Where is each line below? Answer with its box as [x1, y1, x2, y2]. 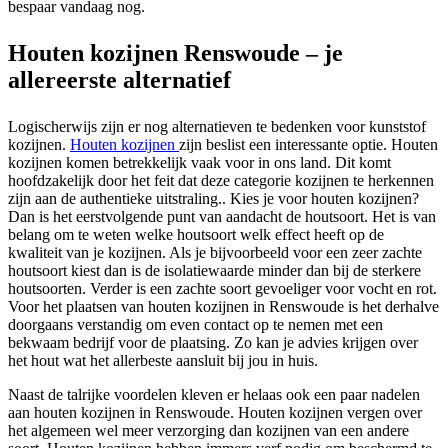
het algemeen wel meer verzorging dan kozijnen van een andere [8, 421, 409, 439]
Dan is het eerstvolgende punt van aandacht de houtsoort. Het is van [8, 207, 436, 225]
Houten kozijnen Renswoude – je [8, 39, 343, 66]
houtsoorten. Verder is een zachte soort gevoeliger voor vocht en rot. [8, 279, 437, 297]
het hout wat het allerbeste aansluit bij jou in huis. [8, 351, 318, 369]
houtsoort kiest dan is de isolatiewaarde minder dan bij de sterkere [8, 261, 421, 279]
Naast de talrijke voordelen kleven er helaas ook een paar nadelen [8, 385, 420, 403]
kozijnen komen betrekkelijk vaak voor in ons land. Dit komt [8, 153, 391, 171]
